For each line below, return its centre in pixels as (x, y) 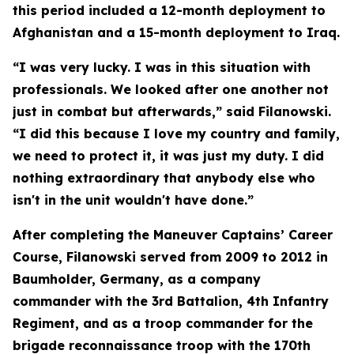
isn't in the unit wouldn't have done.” (133, 200)
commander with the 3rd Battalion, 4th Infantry (171, 301)
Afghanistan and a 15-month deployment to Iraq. (176, 32)
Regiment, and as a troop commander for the (163, 323)
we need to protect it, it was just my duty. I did (168, 156)
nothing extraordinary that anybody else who (164, 178)
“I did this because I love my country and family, (176, 134)
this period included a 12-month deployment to (169, 10)
